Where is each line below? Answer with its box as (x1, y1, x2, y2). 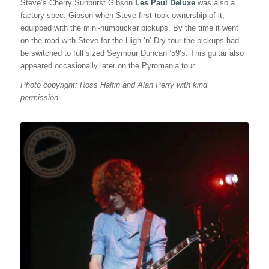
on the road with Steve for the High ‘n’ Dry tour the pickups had (20, 36, 239, 46)
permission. (20, 93, 61, 103)
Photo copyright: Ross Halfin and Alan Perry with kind (20, 80, 207, 90)
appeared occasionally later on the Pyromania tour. (20, 61, 196, 71)
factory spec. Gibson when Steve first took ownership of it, (20, 11, 225, 20)
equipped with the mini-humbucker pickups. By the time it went (20, 23, 238, 33)
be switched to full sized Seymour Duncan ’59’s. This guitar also (20, 49, 244, 58)
